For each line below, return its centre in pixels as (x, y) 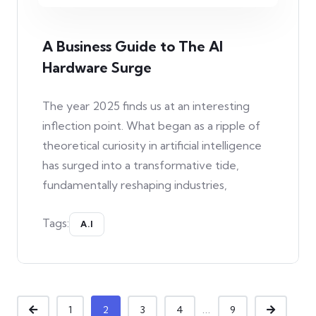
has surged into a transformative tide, (141, 165)
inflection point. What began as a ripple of (151, 125)
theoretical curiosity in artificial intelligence (152, 145)
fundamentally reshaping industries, (135, 184)
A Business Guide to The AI (133, 46)
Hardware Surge (97, 67)
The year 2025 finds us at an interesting (146, 105)
